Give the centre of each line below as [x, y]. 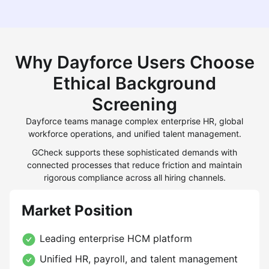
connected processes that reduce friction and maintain [134, 165]
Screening [134, 104]
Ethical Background [134, 83]
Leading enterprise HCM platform [116, 238]
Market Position [77, 210]
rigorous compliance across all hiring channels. [134, 177]
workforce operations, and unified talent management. [134, 134]
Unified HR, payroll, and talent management [139, 259]
